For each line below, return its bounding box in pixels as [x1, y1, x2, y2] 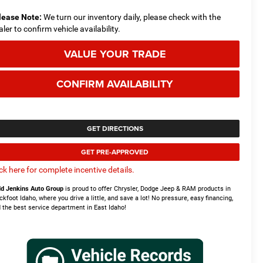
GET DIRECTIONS [86, 123, 143, 133]
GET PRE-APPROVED [81, 146, 149, 157]
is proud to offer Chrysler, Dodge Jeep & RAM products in [63, 184, 231, 193]
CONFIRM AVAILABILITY [56, 76, 173, 92]
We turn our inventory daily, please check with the [42, 12, 221, 22]
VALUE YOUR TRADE [63, 46, 166, 62]
